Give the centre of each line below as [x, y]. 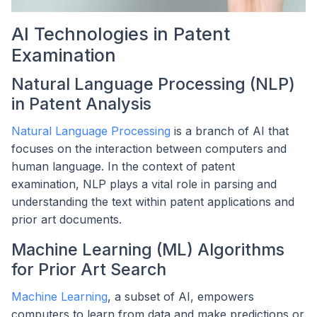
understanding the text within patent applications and [153, 202]
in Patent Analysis [81, 104]
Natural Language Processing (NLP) [153, 84]
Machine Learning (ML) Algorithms [148, 250]
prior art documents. [67, 220]
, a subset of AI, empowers [181, 296]
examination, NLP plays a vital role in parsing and [144, 184]
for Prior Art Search [89, 270]
